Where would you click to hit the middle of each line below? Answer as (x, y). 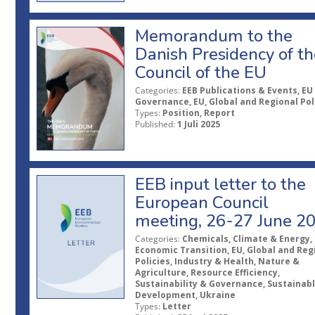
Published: (155, 124)
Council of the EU (201, 72)
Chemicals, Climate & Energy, (247, 238)
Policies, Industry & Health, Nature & (217, 261)
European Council (202, 202)
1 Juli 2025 (199, 124)
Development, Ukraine (185, 295)
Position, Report (199, 112)
